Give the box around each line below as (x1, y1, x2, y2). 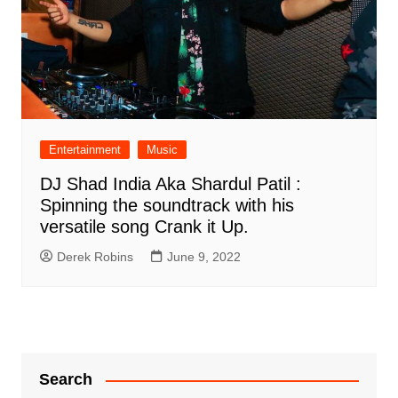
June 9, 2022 (166, 250, 241, 265)
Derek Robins (56, 250, 133, 265)
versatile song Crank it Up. (39, 217, 249, 237)
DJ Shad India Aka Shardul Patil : (39, 174, 301, 195)
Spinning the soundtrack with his (39, 195, 294, 216)
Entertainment (48, 143, 121, 157)
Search (38, 370, 92, 389)
